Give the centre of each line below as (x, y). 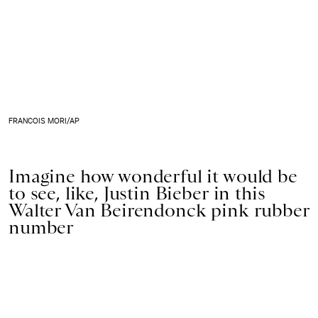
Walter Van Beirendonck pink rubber (159, 210)
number (42, 227)
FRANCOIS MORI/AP (44, 121)
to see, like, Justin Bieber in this (137, 193)
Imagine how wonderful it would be (153, 176)
